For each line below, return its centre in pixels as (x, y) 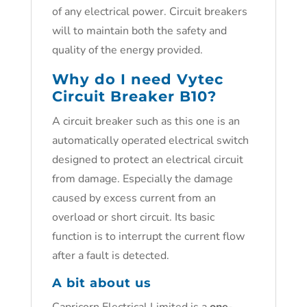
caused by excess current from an (134, 198)
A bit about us (101, 283)
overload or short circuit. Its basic (133, 217)
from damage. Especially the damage (142, 179)
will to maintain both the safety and (139, 31)
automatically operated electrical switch (150, 140)
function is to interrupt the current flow (148, 236)
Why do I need (114, 79)
